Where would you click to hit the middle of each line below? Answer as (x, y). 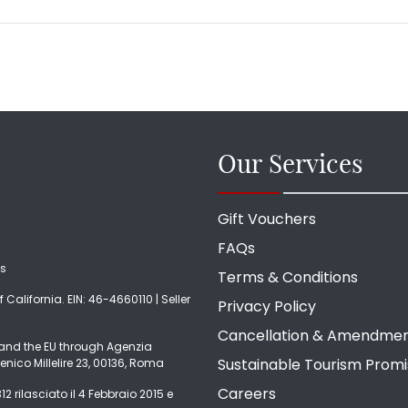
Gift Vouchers (267, 219)
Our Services (291, 163)
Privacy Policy (267, 307)
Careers (247, 394)
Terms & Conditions (288, 278)
